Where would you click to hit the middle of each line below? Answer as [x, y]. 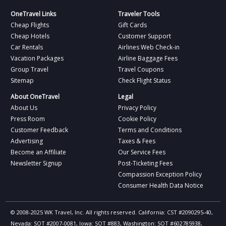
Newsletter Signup [37, 163]
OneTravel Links [34, 14]
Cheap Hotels [30, 36]
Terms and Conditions [150, 130]
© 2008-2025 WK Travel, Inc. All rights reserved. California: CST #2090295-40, [112, 212]
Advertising [27, 141]
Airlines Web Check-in [149, 47]
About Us [24, 108]
